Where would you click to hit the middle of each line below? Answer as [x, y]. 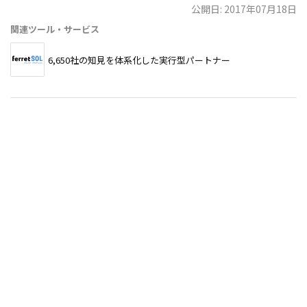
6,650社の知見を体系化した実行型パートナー [139, 60]
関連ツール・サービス [55, 29]
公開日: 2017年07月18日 [244, 9]
